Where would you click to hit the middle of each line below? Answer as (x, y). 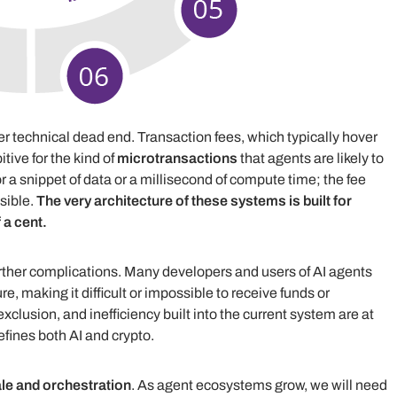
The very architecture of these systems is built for (194, 201)
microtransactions (177, 159)
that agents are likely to (311, 159)
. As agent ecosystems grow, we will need (259, 385)
